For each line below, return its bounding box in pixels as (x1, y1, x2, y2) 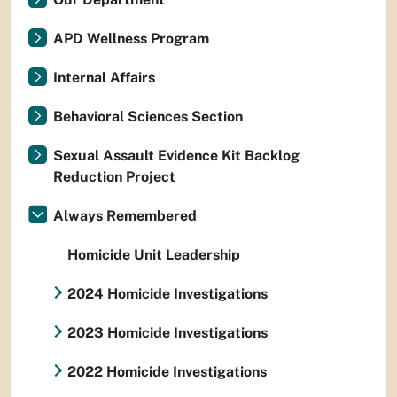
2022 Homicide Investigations (67, 363, 267, 380)
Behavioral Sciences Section (53, 108, 243, 125)
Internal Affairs (53, 69, 155, 86)
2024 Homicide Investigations (67, 285, 268, 302)
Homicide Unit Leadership (67, 246, 240, 263)
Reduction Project (53, 168, 175, 185)
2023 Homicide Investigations (67, 324, 268, 341)
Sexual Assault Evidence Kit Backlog (53, 147, 300, 164)
